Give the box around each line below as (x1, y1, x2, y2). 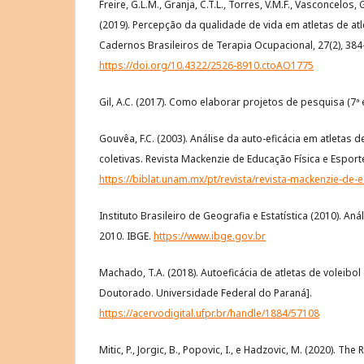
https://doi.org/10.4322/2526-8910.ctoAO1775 (99, 58, 314, 73)
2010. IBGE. (99, 229, 154, 244)
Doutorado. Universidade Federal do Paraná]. (99, 286, 312, 301)
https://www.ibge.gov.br (154, 229, 266, 244)
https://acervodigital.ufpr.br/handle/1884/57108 (99, 306, 319, 321)
